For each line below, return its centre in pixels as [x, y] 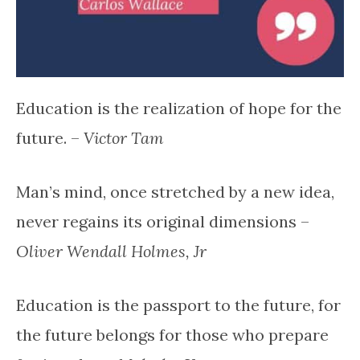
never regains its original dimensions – [163, 221]
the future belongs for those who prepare [172, 334]
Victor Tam [124, 137]
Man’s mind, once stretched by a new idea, [175, 191]
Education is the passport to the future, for [178, 305]
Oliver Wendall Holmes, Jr [111, 251]
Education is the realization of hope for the [179, 108]
